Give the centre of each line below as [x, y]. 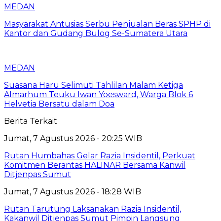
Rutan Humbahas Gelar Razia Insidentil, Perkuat [100, 155]
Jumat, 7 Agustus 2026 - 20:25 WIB [73, 138]
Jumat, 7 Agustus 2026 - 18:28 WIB [73, 191]
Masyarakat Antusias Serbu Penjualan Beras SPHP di [107, 24]
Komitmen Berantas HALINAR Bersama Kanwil [95, 165]
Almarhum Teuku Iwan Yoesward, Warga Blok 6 [98, 94]
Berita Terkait [31, 121]
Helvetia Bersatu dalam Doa [59, 104]
